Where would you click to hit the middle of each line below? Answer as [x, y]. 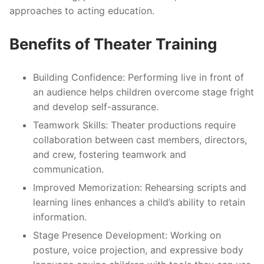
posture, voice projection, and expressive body [138, 250]
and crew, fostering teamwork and [110, 154]
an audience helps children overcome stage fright [143, 92]
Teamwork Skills [69, 125]
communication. [68, 169]
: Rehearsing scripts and [193, 187]
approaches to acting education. [82, 11]
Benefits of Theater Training [113, 44]
